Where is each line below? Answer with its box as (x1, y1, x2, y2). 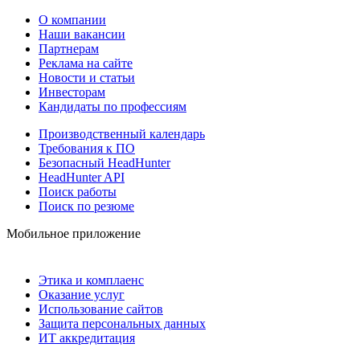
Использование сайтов (39, 301, 163, 316)
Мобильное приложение (6, 226, 141, 240)
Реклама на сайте (39, 55, 133, 70)
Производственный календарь (39, 126, 205, 141)
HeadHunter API (39, 170, 125, 184)
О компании (39, 12, 106, 27)
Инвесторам (39, 84, 105, 99)
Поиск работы (39, 184, 117, 198)
